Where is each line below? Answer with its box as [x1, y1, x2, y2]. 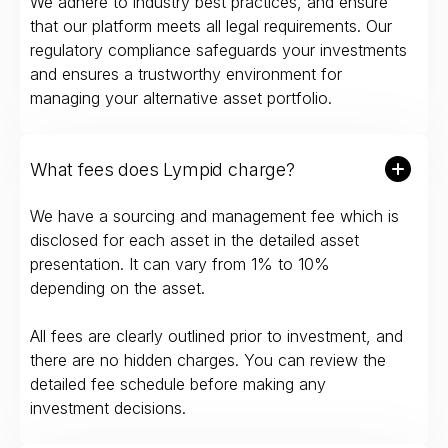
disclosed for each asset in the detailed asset [30, 230, 359, 251]
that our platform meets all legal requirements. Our [30, 16, 392, 37]
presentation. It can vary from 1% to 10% [30, 254, 330, 275]
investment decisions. [30, 398, 186, 419]
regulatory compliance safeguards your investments [30, 40, 407, 61]
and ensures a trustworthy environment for [30, 64, 342, 85]
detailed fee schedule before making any [30, 374, 326, 395]
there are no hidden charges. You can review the [30, 350, 386, 371]
